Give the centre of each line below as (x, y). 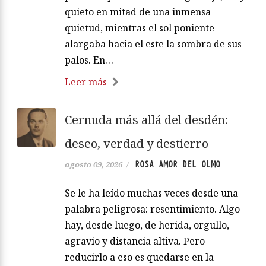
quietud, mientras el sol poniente (140, 28)
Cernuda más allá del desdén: (147, 120)
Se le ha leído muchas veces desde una (151, 193)
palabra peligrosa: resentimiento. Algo (152, 209)
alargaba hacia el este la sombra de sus (153, 44)
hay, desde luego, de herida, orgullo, (147, 225)
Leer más (86, 82)
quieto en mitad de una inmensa (138, 12)
